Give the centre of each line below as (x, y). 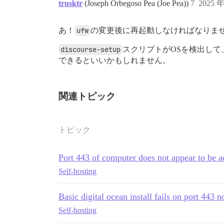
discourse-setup (90, 50)
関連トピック (87, 96)
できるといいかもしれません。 (114, 60)
